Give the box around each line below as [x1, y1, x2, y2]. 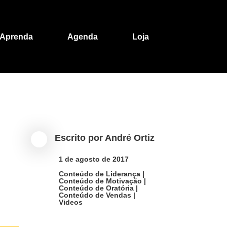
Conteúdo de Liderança [59, 170, 143, 178]
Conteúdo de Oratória [59, 184, 137, 193]
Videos [59, 198, 84, 207]
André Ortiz [106, 133, 158, 144]
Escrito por [55, 133, 107, 144]
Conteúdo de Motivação [59, 177, 144, 185]
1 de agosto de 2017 [59, 155, 130, 164]
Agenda [63, 32, 97, 42]
